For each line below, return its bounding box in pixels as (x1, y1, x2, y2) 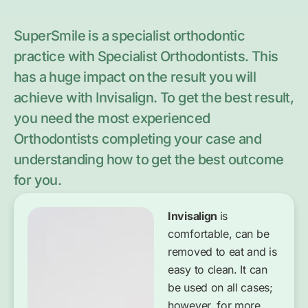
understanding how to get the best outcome (14, 151, 284, 168)
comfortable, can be (168, 227, 269, 241)
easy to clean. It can (168, 263, 267, 277)
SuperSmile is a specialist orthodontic (14, 27, 245, 45)
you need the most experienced (14, 110, 210, 127)
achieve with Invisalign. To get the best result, (14, 89, 294, 107)
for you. (14, 172, 62, 189)
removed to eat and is (168, 245, 277, 259)
